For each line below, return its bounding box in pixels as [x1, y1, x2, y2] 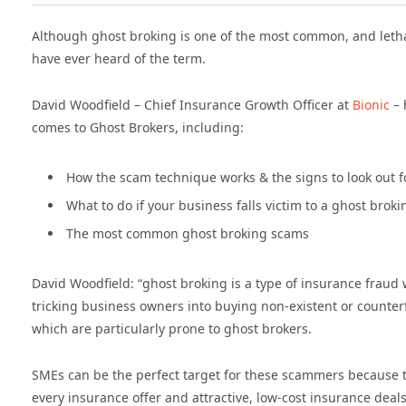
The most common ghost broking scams [66, 225, 309, 243]
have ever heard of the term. [32, 50, 206, 68]
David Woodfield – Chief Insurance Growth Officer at [32, 96, 353, 114]
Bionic [353, 96, 390, 114]
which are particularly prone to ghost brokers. [32, 319, 312, 337]
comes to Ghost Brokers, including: [32, 119, 244, 137]
